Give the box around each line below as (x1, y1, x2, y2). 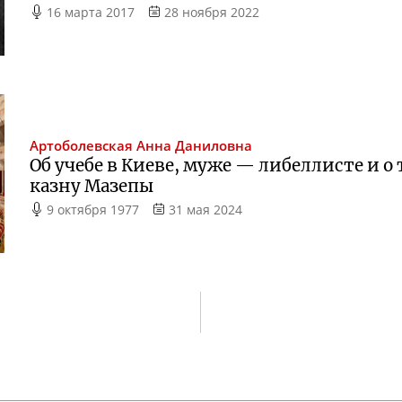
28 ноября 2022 (163, 4, 259, 22)
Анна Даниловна (136, 135, 253, 155)
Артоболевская (30, 135, 134, 155)
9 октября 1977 (47, 200, 140, 218)
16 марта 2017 (47, 4, 135, 22)
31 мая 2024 (168, 200, 242, 218)
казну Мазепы (30, 175, 154, 197)
